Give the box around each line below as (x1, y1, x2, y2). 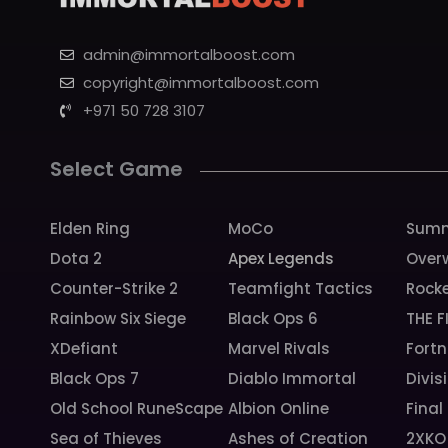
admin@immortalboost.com (82, 43, 295, 65)
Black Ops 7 (50, 368, 140, 390)
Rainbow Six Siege (50, 308, 187, 330)
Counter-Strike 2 (50, 278, 179, 300)
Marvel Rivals (227, 338, 330, 360)
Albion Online (227, 398, 329, 420)
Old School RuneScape (50, 398, 224, 420)
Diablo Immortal (227, 368, 356, 390)
